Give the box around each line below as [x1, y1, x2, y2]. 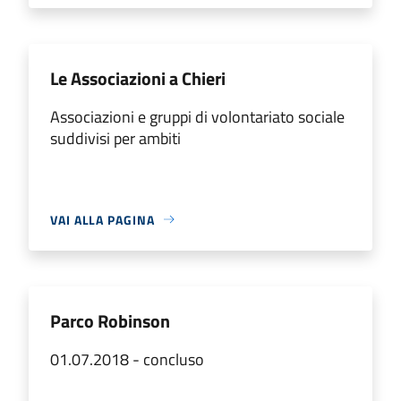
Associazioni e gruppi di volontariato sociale [50, 104, 345, 129]
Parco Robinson [50, 306, 170, 335]
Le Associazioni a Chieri [50, 64, 226, 92]
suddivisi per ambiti [50, 125, 181, 150]
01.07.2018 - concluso [50, 346, 204, 371]
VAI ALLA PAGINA [50, 209, 155, 229]
